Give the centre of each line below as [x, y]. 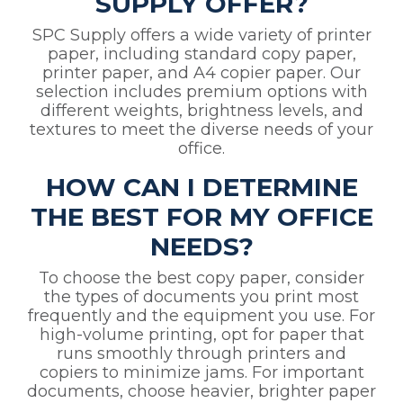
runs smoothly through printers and [201, 354]
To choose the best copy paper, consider [201, 278]
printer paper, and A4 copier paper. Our [201, 73]
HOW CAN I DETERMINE [201, 188]
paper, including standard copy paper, [201, 54]
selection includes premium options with [201, 92]
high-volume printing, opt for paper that [201, 335]
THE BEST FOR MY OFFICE [201, 217]
